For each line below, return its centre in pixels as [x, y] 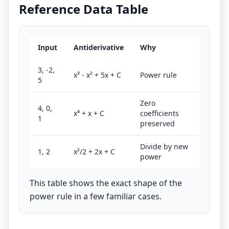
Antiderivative [99, 47]
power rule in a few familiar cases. [96, 196]
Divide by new [164, 146]
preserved [157, 123]
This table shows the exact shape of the [106, 183]
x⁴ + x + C [89, 113]
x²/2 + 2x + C [94, 152]
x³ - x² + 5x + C [97, 75]
